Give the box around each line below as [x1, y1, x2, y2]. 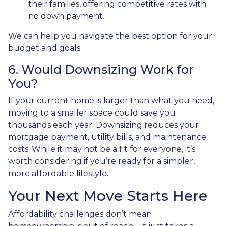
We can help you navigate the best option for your [8, 31, 212, 41]
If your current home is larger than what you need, [8, 96, 214, 105]
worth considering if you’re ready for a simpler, [8, 156, 195, 166]
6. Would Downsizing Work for [8, 62, 194, 77]
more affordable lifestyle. [8, 168, 108, 178]
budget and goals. [8, 43, 82, 53]
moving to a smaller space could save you [8, 108, 176, 118]
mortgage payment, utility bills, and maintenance [8, 132, 206, 142]
